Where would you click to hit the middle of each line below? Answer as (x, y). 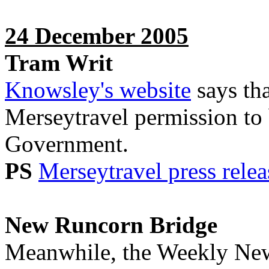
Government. (67, 144)
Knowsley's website (98, 90)
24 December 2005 (97, 36)
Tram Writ (59, 63)
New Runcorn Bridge (111, 225)
